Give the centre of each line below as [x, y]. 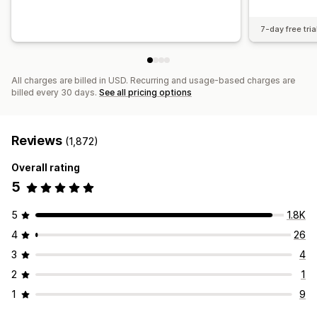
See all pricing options [145, 93]
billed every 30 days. [55, 93]
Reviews [38, 141]
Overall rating [46, 168]
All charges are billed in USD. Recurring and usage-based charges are [153, 81]
